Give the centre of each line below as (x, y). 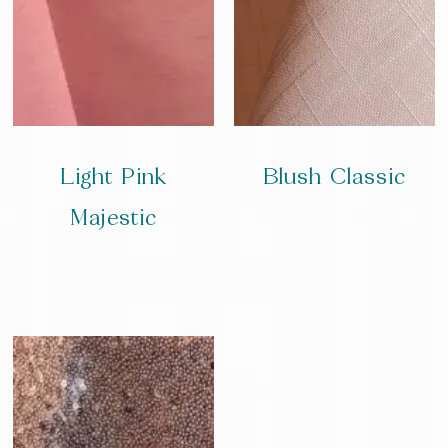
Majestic (114, 217)
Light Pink (114, 176)
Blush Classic (334, 176)
